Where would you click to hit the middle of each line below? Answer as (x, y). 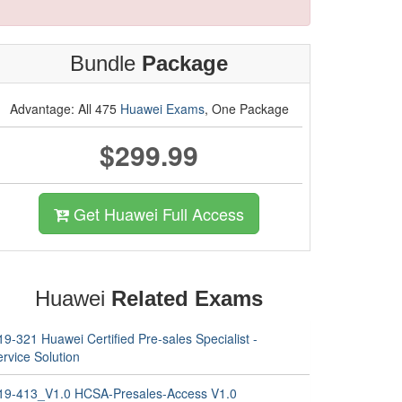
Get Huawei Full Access (157, 214)
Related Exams (187, 298)
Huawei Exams (162, 109)
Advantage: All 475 (65, 109)
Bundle (106, 63)
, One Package (246, 109)
